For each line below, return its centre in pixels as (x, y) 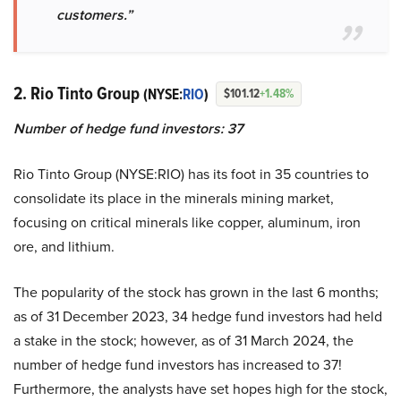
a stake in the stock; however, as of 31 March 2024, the (183, 341)
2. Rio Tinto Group (78, 94)
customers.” (94, 15)
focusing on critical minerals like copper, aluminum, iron (187, 223)
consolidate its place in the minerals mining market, (174, 199)
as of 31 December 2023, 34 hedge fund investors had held (198, 317)
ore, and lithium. (64, 247)
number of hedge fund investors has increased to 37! (178, 365)
